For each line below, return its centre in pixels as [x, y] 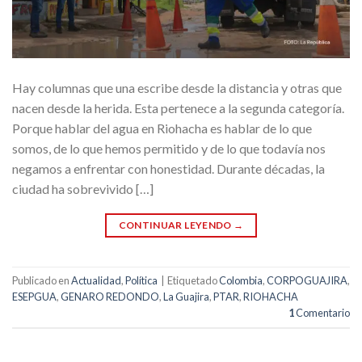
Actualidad [96, 280]
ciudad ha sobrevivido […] [83, 188]
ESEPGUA [34, 296]
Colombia [241, 280]
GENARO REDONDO [110, 296]
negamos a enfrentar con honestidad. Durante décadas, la [168, 168]
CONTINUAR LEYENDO [176, 225]
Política [141, 280]
